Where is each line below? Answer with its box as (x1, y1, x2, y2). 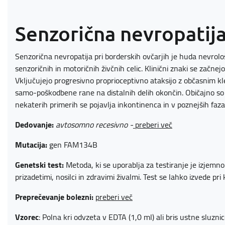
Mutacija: (15, 137, 47, 152)
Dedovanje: (15, 117, 54, 132)
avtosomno (56, 117, 95, 132)
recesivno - (95, 117, 133, 132)
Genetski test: (15, 157, 64, 172)
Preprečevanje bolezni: (15, 189, 93, 204)
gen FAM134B (47, 137, 97, 152)
